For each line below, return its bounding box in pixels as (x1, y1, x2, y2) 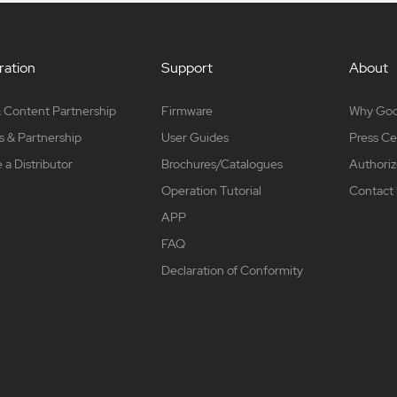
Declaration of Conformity (161, 262, 304, 279)
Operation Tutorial (161, 183, 262, 199)
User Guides (161, 129, 230, 146)
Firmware (161, 103, 214, 120)
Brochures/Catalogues (161, 156, 284, 173)
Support (161, 58, 214, 78)
